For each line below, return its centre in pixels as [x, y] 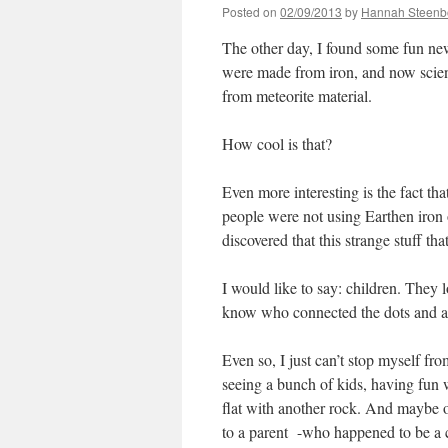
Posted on [249, 11]
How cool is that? [277, 143]
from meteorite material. [297, 95]
